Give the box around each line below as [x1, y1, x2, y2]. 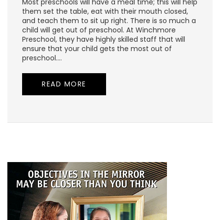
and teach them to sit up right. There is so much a [22, 16, 196, 26]
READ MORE [42, 79, 86, 89]
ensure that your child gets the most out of [22, 44, 172, 54]
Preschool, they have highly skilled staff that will [22, 34, 185, 45]
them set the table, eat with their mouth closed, [22, 6, 188, 17]
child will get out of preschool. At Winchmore [22, 25, 176, 35]
